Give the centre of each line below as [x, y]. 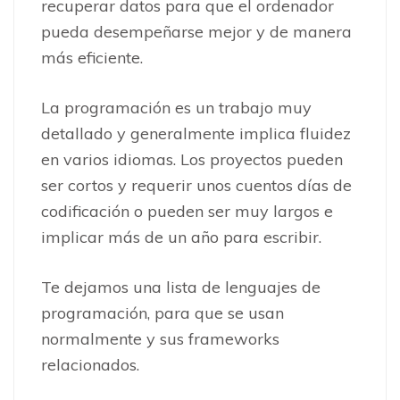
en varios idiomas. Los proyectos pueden [192, 160]
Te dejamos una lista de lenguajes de [181, 287]
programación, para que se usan [162, 313]
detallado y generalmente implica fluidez [196, 134]
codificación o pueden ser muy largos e [187, 212]
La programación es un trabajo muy [176, 108]
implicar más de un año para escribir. [181, 237]
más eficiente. [92, 58]
